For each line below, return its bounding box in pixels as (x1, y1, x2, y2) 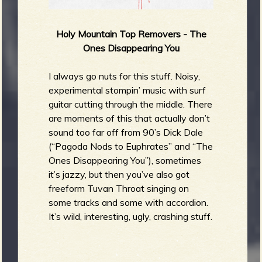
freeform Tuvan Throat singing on (49, 182, 189, 194)
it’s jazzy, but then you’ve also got (49, 168, 190, 180)
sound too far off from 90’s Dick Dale (49, 126, 204, 138)
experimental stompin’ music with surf (49, 84, 206, 96)
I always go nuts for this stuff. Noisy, (49, 70, 201, 82)
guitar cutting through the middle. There (49, 98, 213, 110)
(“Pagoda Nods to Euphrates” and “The (49, 140, 213, 152)
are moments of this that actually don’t (49, 112, 211, 124)
